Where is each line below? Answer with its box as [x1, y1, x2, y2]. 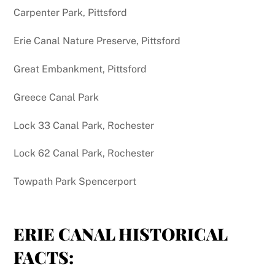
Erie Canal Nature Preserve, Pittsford [14, 35, 181, 47]
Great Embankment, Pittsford [14, 63, 147, 76]
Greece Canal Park [14, 91, 99, 103]
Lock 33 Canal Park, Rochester [14, 119, 155, 131]
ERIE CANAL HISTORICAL [14, 223, 228, 246]
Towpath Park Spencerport [14, 176, 137, 188]
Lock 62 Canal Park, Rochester [14, 147, 155, 160]
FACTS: [14, 246, 74, 269]
